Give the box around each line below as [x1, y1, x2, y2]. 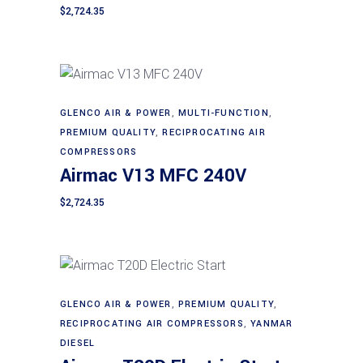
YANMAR [250, 318, 293, 331]
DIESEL [60, 337, 96, 350]
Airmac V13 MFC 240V [60, 163, 246, 190]
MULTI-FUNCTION [178, 107, 269, 120]
